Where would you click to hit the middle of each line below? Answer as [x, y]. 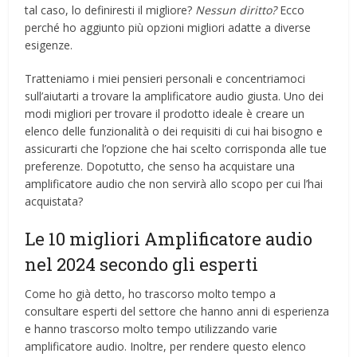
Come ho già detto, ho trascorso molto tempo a [151, 294]
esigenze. [49, 45]
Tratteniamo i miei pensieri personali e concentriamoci [165, 79]
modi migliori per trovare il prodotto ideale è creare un [165, 114]
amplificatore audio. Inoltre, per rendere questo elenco [166, 347]
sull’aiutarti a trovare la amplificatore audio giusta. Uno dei [175, 96]
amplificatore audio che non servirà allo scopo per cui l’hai [174, 184]
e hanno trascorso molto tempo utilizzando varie [151, 329]
